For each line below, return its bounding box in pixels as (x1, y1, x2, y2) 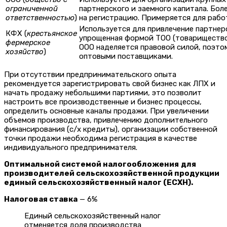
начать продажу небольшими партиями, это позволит (4, 88, 202, 98)
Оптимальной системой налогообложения (4, 160, 179, 169)
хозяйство (6, 47, 44, 57)
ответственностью (6, 13, 74, 23)
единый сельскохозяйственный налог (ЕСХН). (4, 178, 193, 187)
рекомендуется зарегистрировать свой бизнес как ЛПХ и (4, 79, 215, 89)
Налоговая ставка (4, 195, 78, 204)
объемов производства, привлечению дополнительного (4, 116, 208, 125)
